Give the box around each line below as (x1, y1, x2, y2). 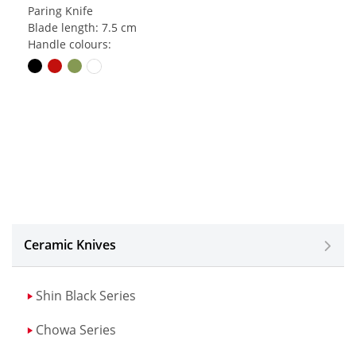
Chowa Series (36, 321, 116, 339)
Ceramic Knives (24, 236, 116, 254)
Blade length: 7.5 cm (28, 20, 137, 36)
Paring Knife (28, 3, 93, 19)
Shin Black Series (36, 287, 136, 305)
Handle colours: (28, 37, 111, 52)
